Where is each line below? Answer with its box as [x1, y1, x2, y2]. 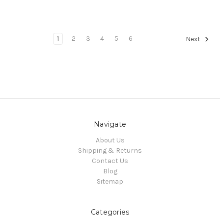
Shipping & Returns [78, 146, 142, 155]
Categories [90, 207, 130, 217]
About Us [95, 136, 125, 144]
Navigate [94, 119, 126, 129]
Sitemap [97, 177, 123, 186]
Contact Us [92, 156, 128, 165]
